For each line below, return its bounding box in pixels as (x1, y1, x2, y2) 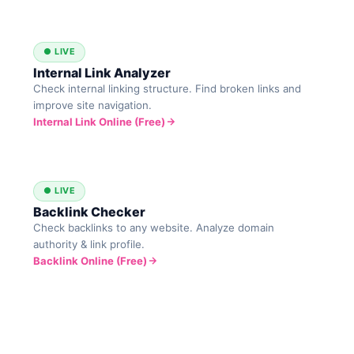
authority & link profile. (33, 237, 145, 250)
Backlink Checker (33, 203, 146, 220)
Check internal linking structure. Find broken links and (33, 81, 302, 95)
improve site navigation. (33, 98, 153, 111)
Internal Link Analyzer (33, 64, 171, 81)
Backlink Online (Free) (33, 254, 148, 267)
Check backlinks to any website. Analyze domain (33, 220, 275, 234)
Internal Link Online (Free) (33, 115, 166, 128)
